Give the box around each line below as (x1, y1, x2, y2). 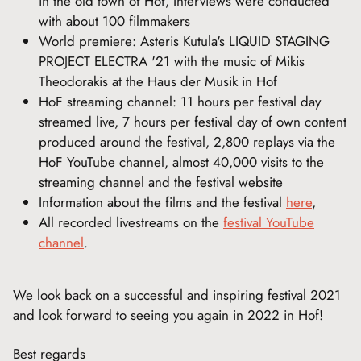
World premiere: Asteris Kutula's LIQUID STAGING (39, 31, 330, 51)
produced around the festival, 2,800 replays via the (39, 131, 335, 151)
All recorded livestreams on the (39, 212, 223, 232)
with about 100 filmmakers (39, 10, 190, 31)
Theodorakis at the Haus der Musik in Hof (39, 71, 277, 91)
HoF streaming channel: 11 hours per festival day (39, 91, 321, 111)
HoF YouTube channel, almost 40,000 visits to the (39, 151, 324, 172)
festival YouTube (223, 212, 314, 232)
